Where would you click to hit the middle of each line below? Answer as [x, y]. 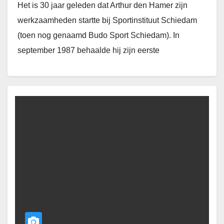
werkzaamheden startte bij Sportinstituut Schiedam [107, 20]
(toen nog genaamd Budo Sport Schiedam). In [98, 35]
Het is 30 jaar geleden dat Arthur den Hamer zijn [102, 5]
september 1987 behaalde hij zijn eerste [88, 50]
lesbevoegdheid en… [55, 65]
